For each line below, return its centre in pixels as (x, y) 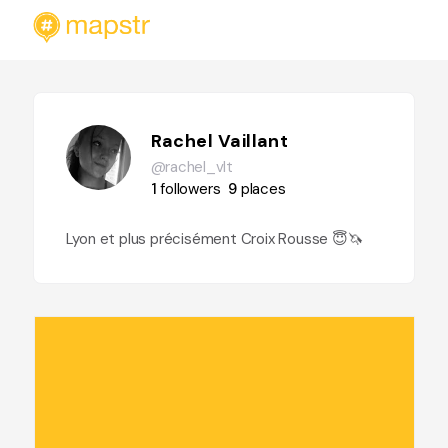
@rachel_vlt (191, 167)
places (263, 189)
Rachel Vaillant (219, 141)
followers (190, 189)
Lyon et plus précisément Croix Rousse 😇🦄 (214, 239)
